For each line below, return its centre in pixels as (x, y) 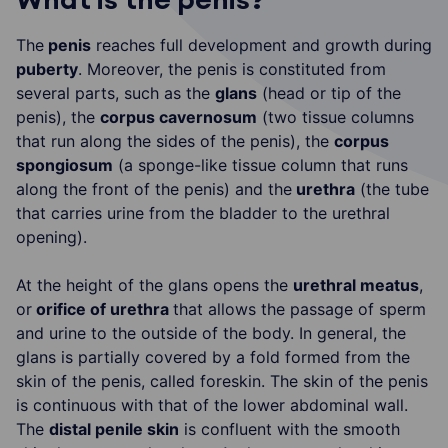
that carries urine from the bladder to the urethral (203, 212)
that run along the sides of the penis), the (175, 140)
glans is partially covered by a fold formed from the (213, 356)
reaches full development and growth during (261, 44)
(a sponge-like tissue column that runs (260, 164)
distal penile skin (114, 428)
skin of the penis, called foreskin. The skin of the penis (222, 380)
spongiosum (64, 164)
